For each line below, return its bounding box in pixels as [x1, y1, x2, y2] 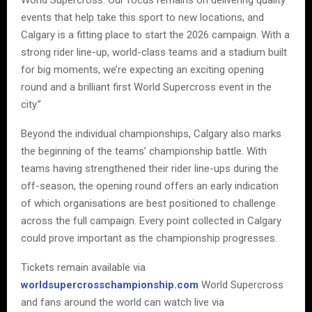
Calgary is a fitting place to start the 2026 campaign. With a [21, 28, 290, 41]
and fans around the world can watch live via [21, 295, 224, 309]
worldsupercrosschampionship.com [21, 278, 198, 291]
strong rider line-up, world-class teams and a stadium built [21, 45, 287, 58]
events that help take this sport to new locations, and [21, 10, 264, 24]
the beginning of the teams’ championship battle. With [21, 144, 267, 157]
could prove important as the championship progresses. [21, 231, 277, 244]
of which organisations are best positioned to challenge [21, 196, 276, 210]
